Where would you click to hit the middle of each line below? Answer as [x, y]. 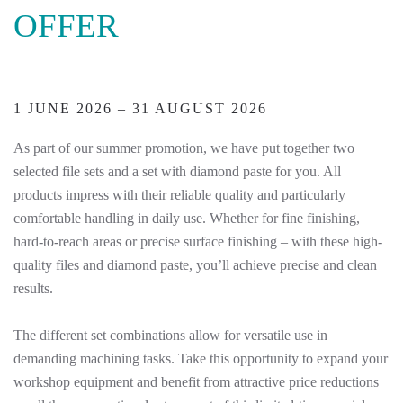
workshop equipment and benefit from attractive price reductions [196, 382]
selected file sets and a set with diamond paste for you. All [177, 171]
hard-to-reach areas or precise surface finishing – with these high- [198, 242]
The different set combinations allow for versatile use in [170, 335]
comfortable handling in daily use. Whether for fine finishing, [187, 218]
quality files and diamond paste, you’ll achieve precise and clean [195, 265]
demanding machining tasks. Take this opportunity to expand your [201, 358]
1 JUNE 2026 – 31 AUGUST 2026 [140, 108]
